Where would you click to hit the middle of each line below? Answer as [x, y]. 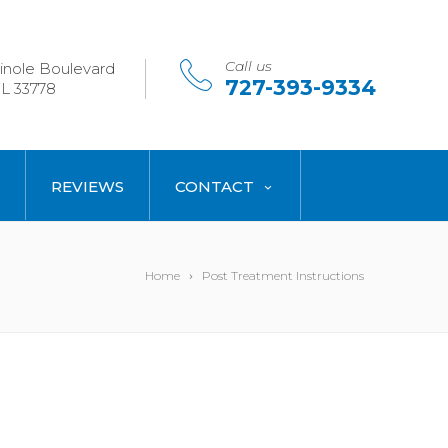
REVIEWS [87, 186]
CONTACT [214, 186]
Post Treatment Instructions [283, 275]
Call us [248, 66]
